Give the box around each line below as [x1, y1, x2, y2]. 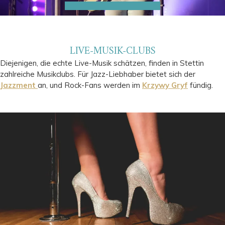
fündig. [188, 80, 213, 90]
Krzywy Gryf [142, 80, 188, 90]
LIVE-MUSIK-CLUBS [69, 43, 156, 61]
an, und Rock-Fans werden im [38, 80, 142, 90]
